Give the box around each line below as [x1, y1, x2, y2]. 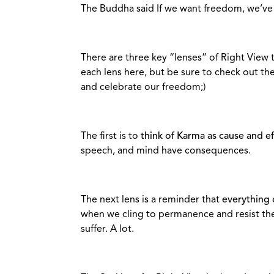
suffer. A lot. [81, 224, 134, 235]
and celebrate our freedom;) [81, 83, 206, 93]
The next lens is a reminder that [81, 195, 222, 206]
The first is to [81, 131, 138, 142]
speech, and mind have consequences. [81, 146, 251, 157]
